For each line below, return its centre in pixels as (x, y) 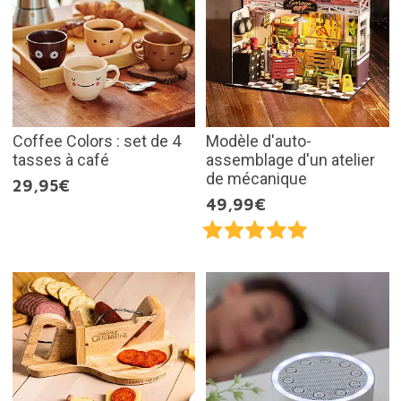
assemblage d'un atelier (290, 160)
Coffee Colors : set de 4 (96, 141)
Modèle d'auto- (259, 141)
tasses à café (60, 160)
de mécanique (256, 179)
